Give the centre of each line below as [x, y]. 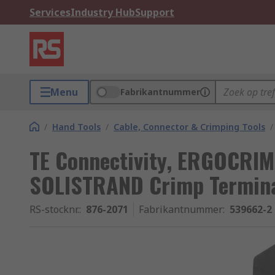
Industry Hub [103, 12]
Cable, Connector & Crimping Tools [189, 127]
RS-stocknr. [54, 209]
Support [155, 12]
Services [50, 12]
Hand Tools [76, 127]
